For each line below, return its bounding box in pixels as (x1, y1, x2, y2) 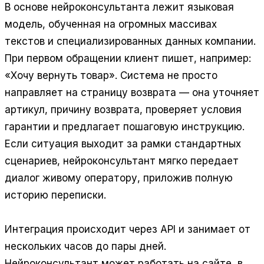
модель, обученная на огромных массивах (5, 18, 217, 31)
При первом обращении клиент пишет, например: (5, 52, 251, 65)
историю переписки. (5, 189, 106, 202)
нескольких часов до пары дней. (5, 240, 166, 253)
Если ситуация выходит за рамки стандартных (5, 138, 241, 150)
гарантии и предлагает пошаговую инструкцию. (5, 121, 245, 133)
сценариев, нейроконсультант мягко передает (5, 155, 239, 167)
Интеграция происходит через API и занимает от (5, 223, 250, 236)
